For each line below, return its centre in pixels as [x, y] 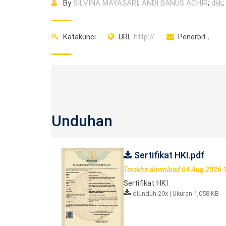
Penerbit [192, 37]
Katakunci [79, 37]
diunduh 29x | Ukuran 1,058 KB [176, 193]
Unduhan [82, 121]
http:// [143, 37]
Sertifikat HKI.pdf [168, 155]
